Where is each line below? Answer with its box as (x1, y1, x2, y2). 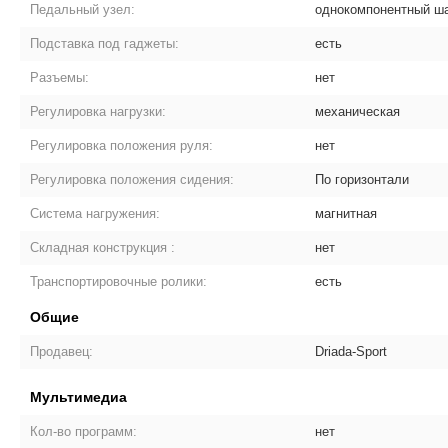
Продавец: (30, 344, 94, 359)
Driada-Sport (315, 344, 388, 359)
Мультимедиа (30, 389, 127, 405)
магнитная (315, 206, 378, 221)
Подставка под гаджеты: (30, 36, 180, 51)
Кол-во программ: (30, 424, 138, 439)
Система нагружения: (30, 206, 161, 221)
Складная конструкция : (30, 240, 176, 255)
